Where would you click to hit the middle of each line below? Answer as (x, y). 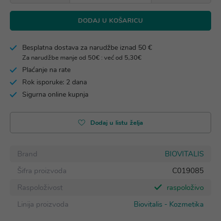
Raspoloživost (40, 187)
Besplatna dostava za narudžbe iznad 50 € (87, 48)
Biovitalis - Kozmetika (169, 204)
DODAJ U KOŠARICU (110, 21)
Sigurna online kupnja (55, 94)
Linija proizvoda (43, 204)
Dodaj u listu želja (117, 123)
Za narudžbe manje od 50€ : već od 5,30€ (82, 57)
